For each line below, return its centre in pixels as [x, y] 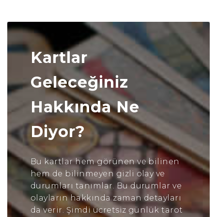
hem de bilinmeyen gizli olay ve [98, 174]
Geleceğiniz [79, 82]
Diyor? [58, 132]
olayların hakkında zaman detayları [106, 198]
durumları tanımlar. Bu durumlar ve [106, 186]
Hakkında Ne [85, 107]
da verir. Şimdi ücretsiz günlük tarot [107, 210]
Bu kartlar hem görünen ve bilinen [105, 162]
